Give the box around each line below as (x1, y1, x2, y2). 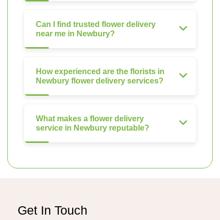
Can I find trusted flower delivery (36, 20, 156, 28)
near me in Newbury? (36, 29, 115, 38)
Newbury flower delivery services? (36, 76, 164, 85)
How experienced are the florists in (36, 67, 165, 76)
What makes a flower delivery (36, 114, 144, 123)
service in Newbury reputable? (36, 123, 149, 132)
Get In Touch (18, 203, 87, 217)
